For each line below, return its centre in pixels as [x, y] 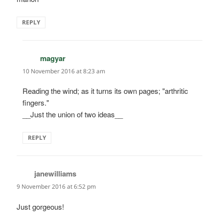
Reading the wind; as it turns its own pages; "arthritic [106, 91]
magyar [53, 58]
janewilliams [55, 174]
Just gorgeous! [41, 206]
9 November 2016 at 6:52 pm [56, 187]
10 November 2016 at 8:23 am [64, 71]
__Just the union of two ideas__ [73, 114]
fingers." [36, 103]
